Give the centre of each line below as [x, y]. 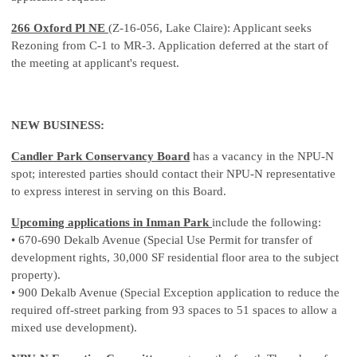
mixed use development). [74, 328]
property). [36, 275]
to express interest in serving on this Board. [119, 192]
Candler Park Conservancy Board [100, 157]
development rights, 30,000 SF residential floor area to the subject [175, 258]
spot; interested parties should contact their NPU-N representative [173, 174]
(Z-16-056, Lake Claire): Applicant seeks [210, 28]
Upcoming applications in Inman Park [110, 223]
